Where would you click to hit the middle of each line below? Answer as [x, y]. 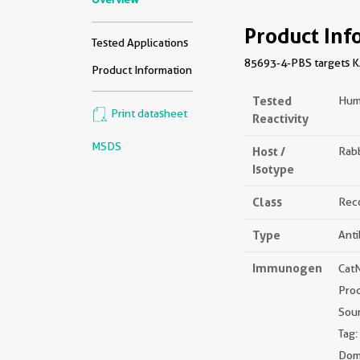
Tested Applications [140, 43]
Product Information [142, 70]
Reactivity [280, 119]
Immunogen [287, 268]
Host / [269, 151]
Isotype [273, 169]
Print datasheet [148, 114]
